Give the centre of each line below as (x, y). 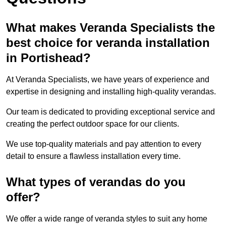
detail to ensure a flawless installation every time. (93, 156)
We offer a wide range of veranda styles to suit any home (107, 218)
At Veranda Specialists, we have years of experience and (108, 79)
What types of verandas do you (96, 182)
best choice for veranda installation (108, 42)
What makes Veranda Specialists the (110, 27)
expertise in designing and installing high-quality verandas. (111, 91)
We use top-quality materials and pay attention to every (104, 144)
